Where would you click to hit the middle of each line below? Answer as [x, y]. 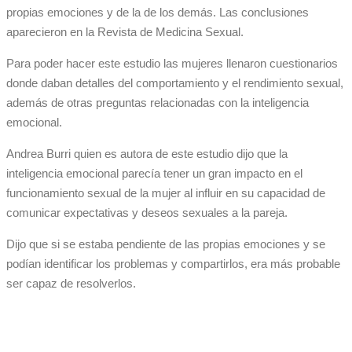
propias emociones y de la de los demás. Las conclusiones [158, 13]
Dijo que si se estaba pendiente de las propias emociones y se [166, 244]
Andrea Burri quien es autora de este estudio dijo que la [147, 154]
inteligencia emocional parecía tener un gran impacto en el [154, 174]
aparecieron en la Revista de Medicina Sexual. [125, 32]
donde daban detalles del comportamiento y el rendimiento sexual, [175, 83]
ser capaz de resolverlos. [71, 284]
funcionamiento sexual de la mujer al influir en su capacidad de [166, 193]
